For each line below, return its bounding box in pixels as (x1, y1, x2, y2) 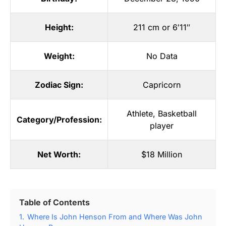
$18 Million (141, 149, 182, 159)
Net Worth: (37, 149, 81, 159)
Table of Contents (19, 197, 90, 207)
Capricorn (143, 79, 181, 90)
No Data (146, 50, 178, 61)
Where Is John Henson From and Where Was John (27, 212, 202, 221)
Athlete (127, 108, 153, 119)
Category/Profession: (16, 114, 102, 125)
